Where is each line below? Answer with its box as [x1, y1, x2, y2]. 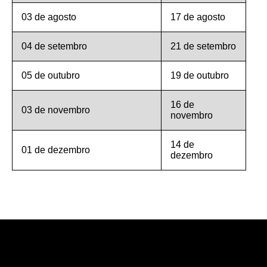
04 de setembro [21, 41, 87, 51]
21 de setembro [170, 41, 236, 51]
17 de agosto [170, 12, 225, 22]
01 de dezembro [21, 145, 90, 155]
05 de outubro [21, 70, 80, 80]
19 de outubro [170, 70, 229, 80]
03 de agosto [21, 12, 76, 22]
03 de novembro [21, 105, 90, 115]
